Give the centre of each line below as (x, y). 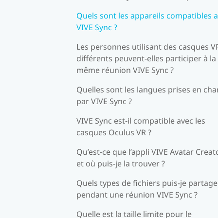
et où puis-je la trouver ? (121, 163)
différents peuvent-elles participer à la (146, 58)
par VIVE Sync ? (104, 101)
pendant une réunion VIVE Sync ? (137, 194)
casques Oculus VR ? (114, 132)
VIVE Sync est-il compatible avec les (141, 120)
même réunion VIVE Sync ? (125, 70)
